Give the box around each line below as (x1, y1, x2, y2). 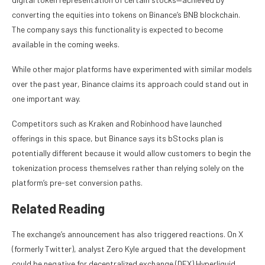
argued (141, 244, 168, 254)
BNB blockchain (183, 9, 238, 20)
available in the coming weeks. (12, 39, 119, 50)
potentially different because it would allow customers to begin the (12, 148, 251, 159)
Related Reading (12, 201, 105, 216)
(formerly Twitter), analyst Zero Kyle (12, 244, 141, 254)
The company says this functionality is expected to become (12, 24, 223, 35)
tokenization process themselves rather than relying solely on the (12, 163, 244, 173)
